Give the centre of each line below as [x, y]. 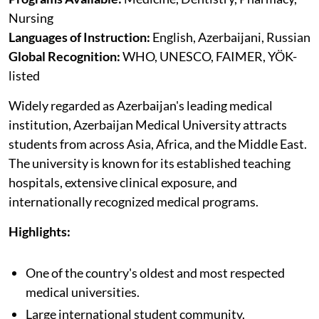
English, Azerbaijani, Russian [230, 37]
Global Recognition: [64, 57]
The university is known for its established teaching [150, 163]
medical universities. [83, 292]
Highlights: [40, 232]
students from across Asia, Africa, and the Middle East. [158, 144]
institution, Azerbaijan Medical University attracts [148, 125]
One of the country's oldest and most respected [155, 273]
